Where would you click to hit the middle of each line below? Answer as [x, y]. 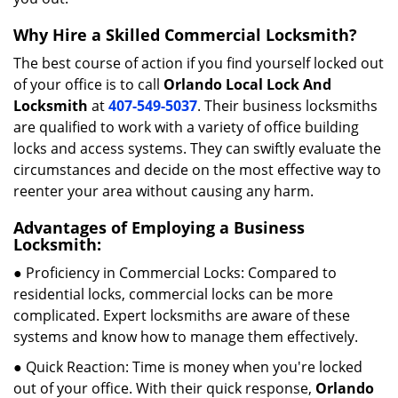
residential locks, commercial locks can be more [173, 294]
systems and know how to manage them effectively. [186, 337]
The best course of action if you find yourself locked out [199, 63]
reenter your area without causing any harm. [163, 191]
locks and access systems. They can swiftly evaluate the [197, 148]
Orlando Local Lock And [247, 84]
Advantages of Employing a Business [159, 227]
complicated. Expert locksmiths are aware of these [182, 315]
